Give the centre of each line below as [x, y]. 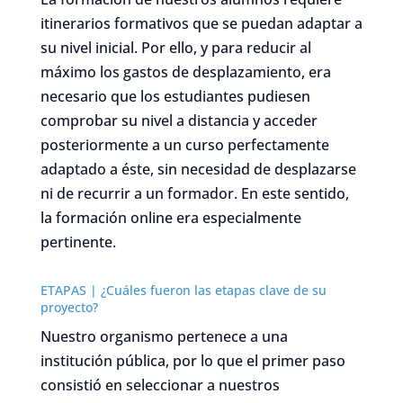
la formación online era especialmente [170, 217]
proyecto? [69, 307]
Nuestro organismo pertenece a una [164, 336]
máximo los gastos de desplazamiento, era [185, 72]
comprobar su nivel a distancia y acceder [179, 120]
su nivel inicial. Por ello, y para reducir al [175, 47]
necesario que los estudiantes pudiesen [175, 96]
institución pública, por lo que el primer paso [193, 360]
